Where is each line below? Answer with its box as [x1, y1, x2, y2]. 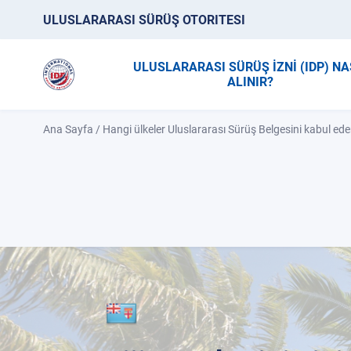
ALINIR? [227, 74, 274, 89]
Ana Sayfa [43, 123, 93, 136]
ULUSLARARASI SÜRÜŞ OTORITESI [43, 12, 245, 27]
